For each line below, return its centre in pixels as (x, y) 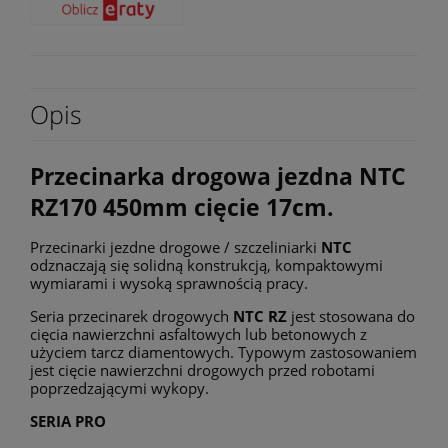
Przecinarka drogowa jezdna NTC (218, 177)
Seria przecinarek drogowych (131, 316)
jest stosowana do (351, 316)
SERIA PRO (68, 421)
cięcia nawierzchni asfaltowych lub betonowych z (198, 334)
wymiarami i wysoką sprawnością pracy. (169, 283)
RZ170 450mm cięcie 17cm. (182, 208)
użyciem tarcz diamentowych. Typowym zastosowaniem (223, 352)
